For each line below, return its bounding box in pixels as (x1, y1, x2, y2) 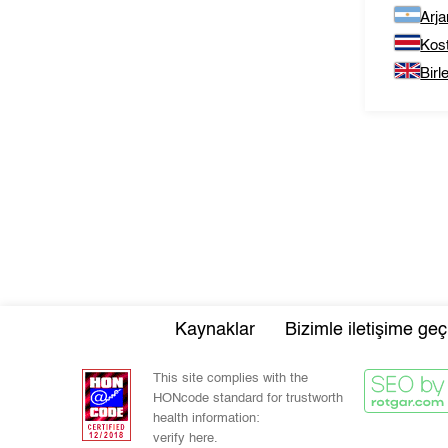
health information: (152, 412, 260, 425)
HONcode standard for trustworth (152, 392, 343, 405)
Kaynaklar (174, 321, 255, 339)
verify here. (152, 432, 218, 445)
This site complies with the (152, 372, 308, 385)
